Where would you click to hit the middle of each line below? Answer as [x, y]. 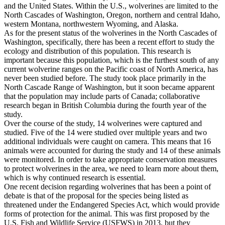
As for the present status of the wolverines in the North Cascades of [110, 33]
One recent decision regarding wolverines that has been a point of [107, 187]
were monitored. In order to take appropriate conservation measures [110, 160]
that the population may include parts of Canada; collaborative [102, 96]
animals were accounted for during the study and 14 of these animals [112, 151]
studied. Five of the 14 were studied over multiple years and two [105, 133]
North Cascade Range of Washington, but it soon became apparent [109, 87]
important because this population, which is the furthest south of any [111, 60]
